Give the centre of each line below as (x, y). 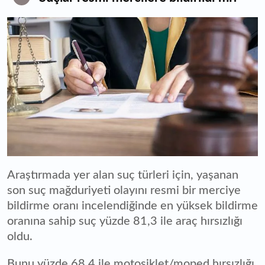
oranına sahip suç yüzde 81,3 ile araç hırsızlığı (125, 221)
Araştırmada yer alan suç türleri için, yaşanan (123, 175)
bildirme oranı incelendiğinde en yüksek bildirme (132, 206)
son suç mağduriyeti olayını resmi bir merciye (124, 190)
